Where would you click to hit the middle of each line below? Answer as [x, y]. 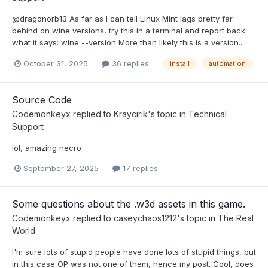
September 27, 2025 [61, 168]
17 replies [139, 168]
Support [28, 126]
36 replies [129, 63]
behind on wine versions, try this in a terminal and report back [129, 31]
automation [227, 64]
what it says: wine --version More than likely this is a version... [128, 43]
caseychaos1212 [145, 218]
